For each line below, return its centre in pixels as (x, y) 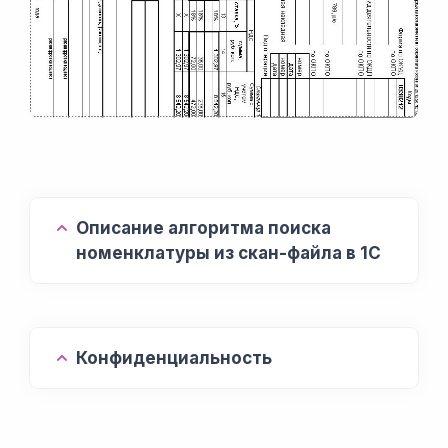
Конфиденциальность (174, 357)
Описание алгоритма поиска (203, 227)
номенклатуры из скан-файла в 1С (228, 252)
